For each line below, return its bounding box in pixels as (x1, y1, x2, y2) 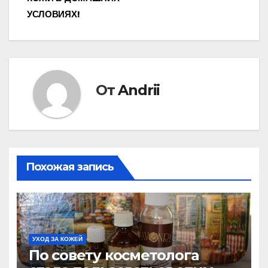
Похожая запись (25, 160, 114, 173)
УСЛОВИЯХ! (27, 9, 80, 20)
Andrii (118, 81, 160, 99)
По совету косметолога (28, 246, 199, 264)
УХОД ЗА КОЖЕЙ (32, 235, 83, 242)
